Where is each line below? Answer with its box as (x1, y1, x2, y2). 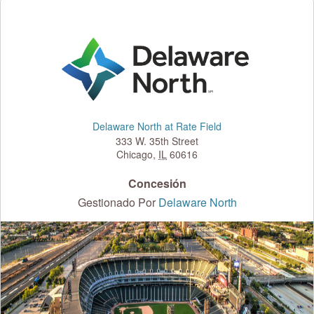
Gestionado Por (77, 194, 158, 211)
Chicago (116, 147, 153, 162)
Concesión (128, 175, 186, 192)
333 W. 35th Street (116, 134, 198, 149)
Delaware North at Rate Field (93, 119, 221, 134)
